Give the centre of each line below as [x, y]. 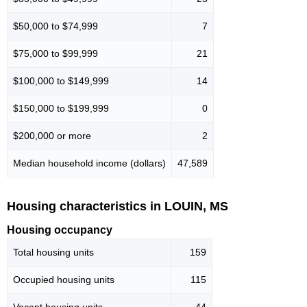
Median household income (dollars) [89, 163]
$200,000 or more [52, 135]
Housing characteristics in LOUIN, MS [118, 206]
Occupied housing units [64, 280]
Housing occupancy [60, 230]
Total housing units [53, 253]
